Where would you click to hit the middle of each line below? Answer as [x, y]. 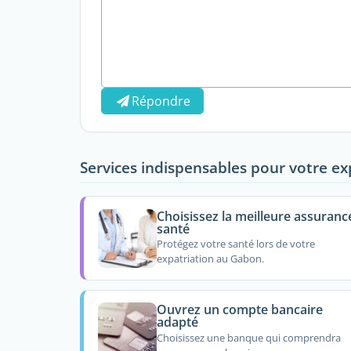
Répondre [161, 101]
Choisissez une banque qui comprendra [248, 337]
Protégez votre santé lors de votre [235, 244]
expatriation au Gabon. [210, 259]
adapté [177, 322]
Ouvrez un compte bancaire [239, 310]
